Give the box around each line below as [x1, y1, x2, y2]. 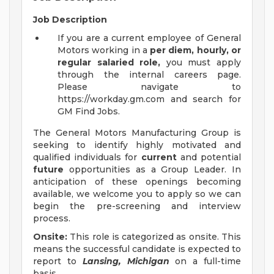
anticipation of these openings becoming [33, 176, 241, 188]
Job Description [33, 14, 107, 26]
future [33, 164, 64, 176]
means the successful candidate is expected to [33, 243, 241, 255]
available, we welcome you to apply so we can [33, 188, 241, 200]
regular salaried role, [57, 57, 161, 68]
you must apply [160, 57, 242, 68]
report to [33, 256, 83, 267]
